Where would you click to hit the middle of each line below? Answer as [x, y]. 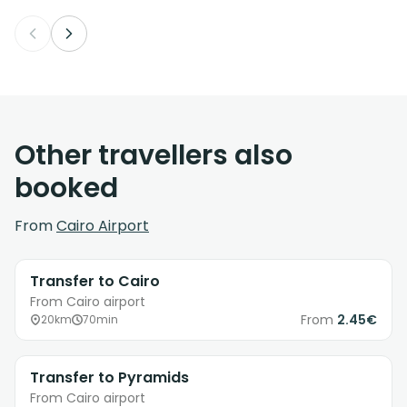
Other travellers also [154, 156]
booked [66, 189]
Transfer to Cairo [95, 282]
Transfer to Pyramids [109, 378]
